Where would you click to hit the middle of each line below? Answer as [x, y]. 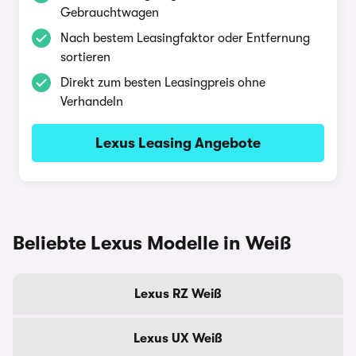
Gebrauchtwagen [110, 13]
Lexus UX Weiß [178, 339]
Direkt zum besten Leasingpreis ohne [163, 83]
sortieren [85, 57]
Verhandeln [92, 102]
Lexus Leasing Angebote [178, 143]
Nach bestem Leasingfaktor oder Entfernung [185, 38]
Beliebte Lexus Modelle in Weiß [152, 243]
